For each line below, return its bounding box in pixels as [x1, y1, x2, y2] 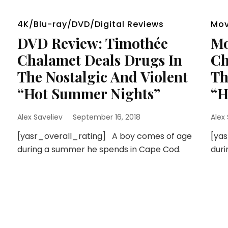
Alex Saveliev [17, 112, 63, 122]
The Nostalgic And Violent [17, 67, 188, 86]
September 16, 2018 [72, 112, 140, 122]
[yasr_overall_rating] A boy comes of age [17, 130, 192, 142]
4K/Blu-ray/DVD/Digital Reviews [17, 18, 164, 30]
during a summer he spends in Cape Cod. [17, 144, 181, 155]
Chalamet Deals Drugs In [17, 50, 182, 69]
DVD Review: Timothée [17, 34, 168, 52]
